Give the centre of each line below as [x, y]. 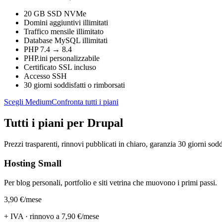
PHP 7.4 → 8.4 [48, 50]
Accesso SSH [45, 76]
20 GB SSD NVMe [55, 14]
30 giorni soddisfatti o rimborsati [74, 85]
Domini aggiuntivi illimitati [66, 23]
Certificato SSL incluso [60, 67]
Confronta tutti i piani [85, 102]
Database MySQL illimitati [66, 41]
